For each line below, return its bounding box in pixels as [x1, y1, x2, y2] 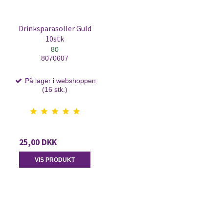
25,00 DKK [19, 137, 57, 148]
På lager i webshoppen [22, 77, 96, 85]
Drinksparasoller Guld [18, 23, 91, 33]
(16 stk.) [42, 86, 67, 94]
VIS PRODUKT [35, 156, 75, 163]
